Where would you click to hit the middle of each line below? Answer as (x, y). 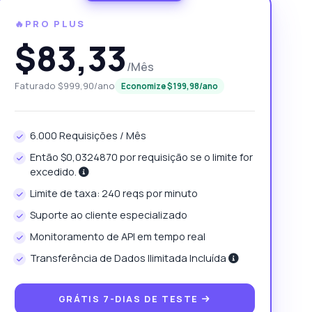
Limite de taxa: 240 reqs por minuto (114, 194)
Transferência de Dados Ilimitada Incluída (129, 258)
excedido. (54, 172)
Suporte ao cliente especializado (108, 215)
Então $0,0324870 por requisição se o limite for (141, 157)
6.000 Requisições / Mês (88, 136)
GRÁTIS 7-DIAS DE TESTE (130, 299)
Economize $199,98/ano (169, 86)
